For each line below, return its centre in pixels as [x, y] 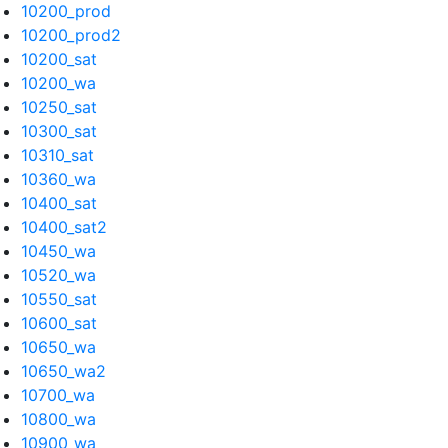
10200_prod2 [71, 35]
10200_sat [59, 59]
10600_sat [59, 323]
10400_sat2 [64, 227]
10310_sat [57, 155]
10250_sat [59, 107]
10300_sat [59, 131]
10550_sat [59, 299]
